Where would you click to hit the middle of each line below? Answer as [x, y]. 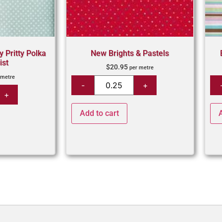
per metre [141, 68]
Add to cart [99, 113]
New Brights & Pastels [130, 54]
